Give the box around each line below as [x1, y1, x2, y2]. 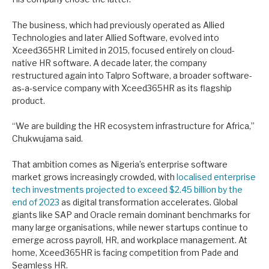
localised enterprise [177, 171, 256, 182]
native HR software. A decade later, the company [12, 57, 207, 68]
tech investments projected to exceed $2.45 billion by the [12, 184, 243, 195]
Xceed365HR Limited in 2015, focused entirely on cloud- [12, 44, 235, 55]
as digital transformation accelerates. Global [59, 196, 238, 207]
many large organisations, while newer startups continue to [12, 222, 248, 232]
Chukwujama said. [12, 133, 83, 144]
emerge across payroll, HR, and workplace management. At [12, 234, 247, 245]
